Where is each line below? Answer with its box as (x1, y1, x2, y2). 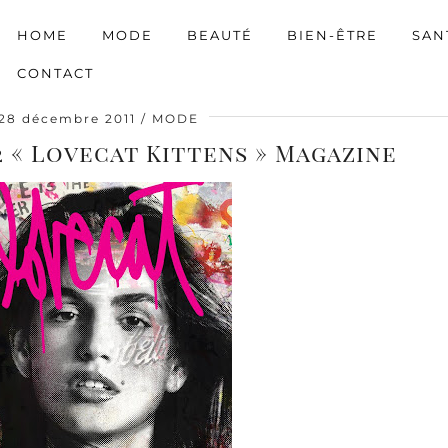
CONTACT (17, 64, 94, 81)
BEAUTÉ (187, 26, 253, 43)
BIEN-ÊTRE (287, 26, 378, 43)
